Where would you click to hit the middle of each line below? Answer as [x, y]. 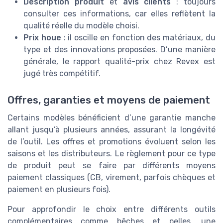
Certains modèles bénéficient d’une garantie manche [111, 118]
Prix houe [42, 38]
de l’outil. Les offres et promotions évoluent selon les [111, 142]
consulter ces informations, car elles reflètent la [119, 14]
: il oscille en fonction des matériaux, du [138, 38]
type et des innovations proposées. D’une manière [119, 50]
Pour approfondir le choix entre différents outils [111, 210]
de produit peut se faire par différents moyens [111, 166]
